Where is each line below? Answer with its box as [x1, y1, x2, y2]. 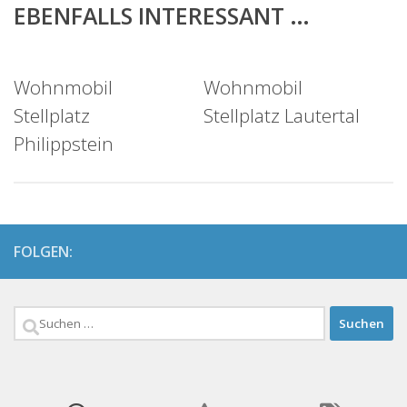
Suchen [13, 307, 77, 333]
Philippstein [14, 131, 114, 157]
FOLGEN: [14, 242, 73, 263]
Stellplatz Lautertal [203, 103, 360, 129]
